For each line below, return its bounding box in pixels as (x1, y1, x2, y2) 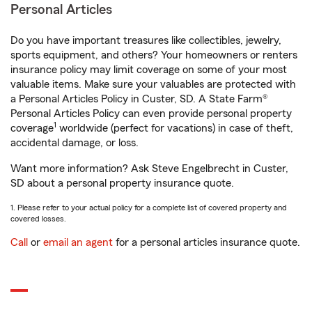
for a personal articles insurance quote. (113, 237, 300, 248)
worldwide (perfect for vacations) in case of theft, (56, 123, 293, 134)
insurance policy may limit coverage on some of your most (10, 64, 287, 75)
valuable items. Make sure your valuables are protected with (10, 79, 296, 90)
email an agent (43, 237, 113, 248)
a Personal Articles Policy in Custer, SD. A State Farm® (10, 93, 268, 104)
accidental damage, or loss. (10, 137, 139, 148)
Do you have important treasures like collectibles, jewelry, (10, 35, 281, 46)
